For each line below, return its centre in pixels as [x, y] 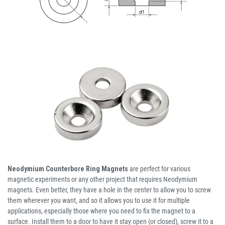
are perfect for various [159, 169]
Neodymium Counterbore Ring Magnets [68, 169]
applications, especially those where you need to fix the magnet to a [101, 211]
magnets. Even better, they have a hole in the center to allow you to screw [109, 190]
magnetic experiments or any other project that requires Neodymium [102, 180]
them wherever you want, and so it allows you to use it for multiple [99, 201]
